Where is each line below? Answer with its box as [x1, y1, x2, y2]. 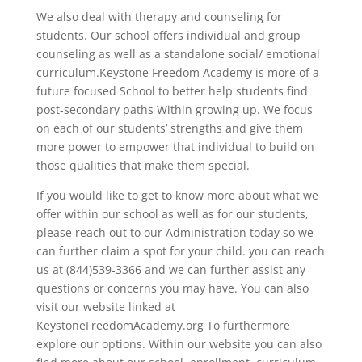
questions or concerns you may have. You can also [36, 280, 309, 296]
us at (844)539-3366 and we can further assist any [36, 261, 305, 277]
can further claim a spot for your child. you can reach [36, 242, 325, 259]
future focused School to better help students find [36, 82, 308, 99]
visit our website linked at [36, 298, 175, 314]
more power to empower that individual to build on [36, 138, 314, 154]
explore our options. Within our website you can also [36, 335, 322, 351]
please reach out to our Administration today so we [36, 224, 314, 240]
